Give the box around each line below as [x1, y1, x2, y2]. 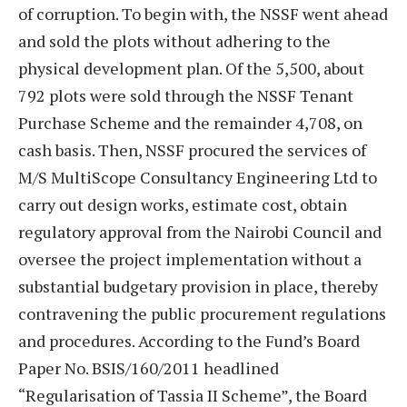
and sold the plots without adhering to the [18, 29, 331, 52]
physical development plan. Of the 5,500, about [18, 56, 364, 79]
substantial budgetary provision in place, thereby [18, 274, 378, 297]
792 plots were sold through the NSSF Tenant [18, 84, 353, 106]
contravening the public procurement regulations [18, 302, 386, 324]
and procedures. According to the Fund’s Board [18, 329, 360, 352]
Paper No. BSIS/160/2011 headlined [18, 356, 279, 379]
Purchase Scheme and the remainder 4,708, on [18, 111, 362, 134]
